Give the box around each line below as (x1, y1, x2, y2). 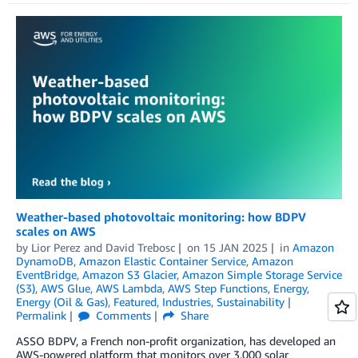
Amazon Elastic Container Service (79, 253, 246, 268)
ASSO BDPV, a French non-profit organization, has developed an (16, 333, 336, 348)
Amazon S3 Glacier (82, 267, 177, 281)
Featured (113, 294, 157, 308)
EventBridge (16, 267, 77, 281)
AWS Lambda (96, 280, 162, 295)
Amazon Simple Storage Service (182, 267, 342, 281)
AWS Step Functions (168, 280, 268, 295)
